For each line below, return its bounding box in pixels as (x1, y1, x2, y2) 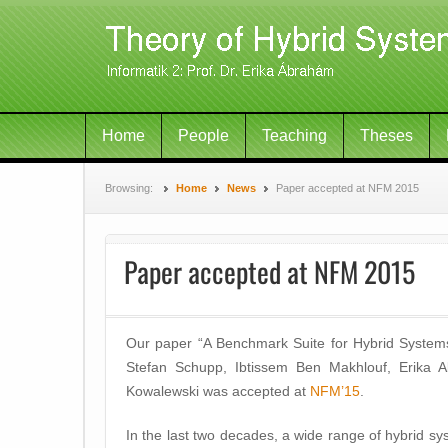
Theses (360, 127, 413, 144)
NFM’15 (310, 383, 360, 399)
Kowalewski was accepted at (126, 383, 310, 399)
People (178, 127, 229, 144)
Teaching (262, 127, 327, 144)
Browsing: (105, 182, 156, 194)
